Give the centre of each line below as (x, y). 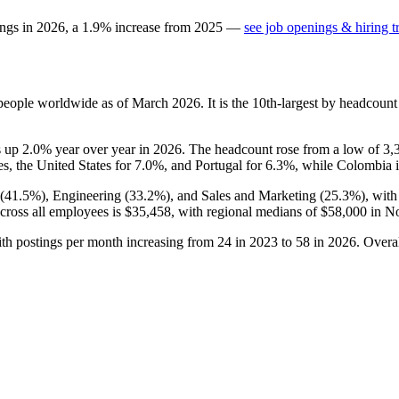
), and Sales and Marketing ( (245, 195)
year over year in (102, 149)
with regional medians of (248, 211)
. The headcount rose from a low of (282, 149)
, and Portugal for (215, 165)
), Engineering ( (85, 195)
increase (138, 27)
